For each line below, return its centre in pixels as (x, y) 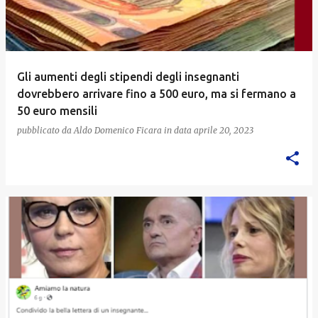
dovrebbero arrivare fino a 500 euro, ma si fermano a (157, 93)
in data (179, 130)
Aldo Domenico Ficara (118, 130)
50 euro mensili (57, 110)
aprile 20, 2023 (224, 130)
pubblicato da (45, 130)
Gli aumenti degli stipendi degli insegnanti (128, 76)
